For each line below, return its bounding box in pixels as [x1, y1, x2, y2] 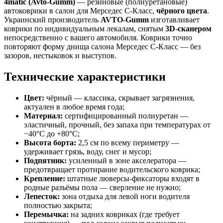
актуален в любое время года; [24, 102, 124, 111]
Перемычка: [24, 210, 69, 219]
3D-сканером [165, 24, 212, 33]
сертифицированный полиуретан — [63, 111, 188, 120]
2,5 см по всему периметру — [76, 138, 179, 147]
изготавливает [149, 15, 200, 24]
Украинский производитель [4, 15, 101, 24]
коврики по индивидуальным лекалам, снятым [4, 24, 165, 33]
